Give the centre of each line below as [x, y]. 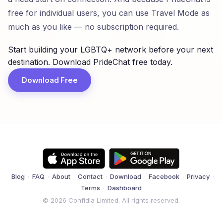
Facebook [164, 176]
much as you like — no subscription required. [93, 27]
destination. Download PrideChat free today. [90, 62]
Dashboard [124, 188]
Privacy [198, 176]
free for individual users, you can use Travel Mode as [109, 13]
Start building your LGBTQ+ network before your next [111, 50]
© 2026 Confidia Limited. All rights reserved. [111, 200]
